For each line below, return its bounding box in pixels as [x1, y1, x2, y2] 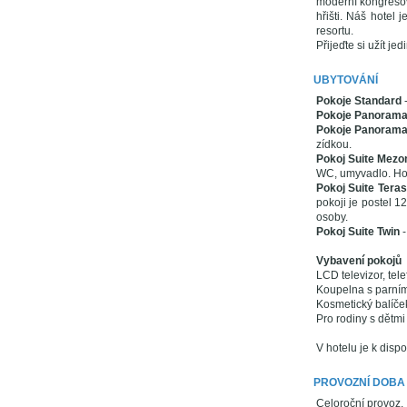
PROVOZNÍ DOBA [313, 376, 405, 389]
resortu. [315, 25, 353, 37]
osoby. [315, 211, 348, 223]
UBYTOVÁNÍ [313, 74, 378, 86]
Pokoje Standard [315, 94, 404, 107]
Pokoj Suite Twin [315, 225, 402, 238]
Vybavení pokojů [315, 254, 402, 267]
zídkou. [315, 138, 352, 151]
